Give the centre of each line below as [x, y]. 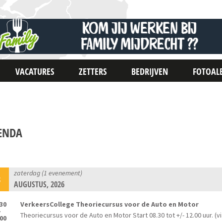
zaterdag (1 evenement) [48, 173]
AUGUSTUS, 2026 [39, 185]
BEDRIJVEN [150, 71]
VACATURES [35, 71]
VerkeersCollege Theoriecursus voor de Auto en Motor [110, 204]
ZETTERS [93, 71]
